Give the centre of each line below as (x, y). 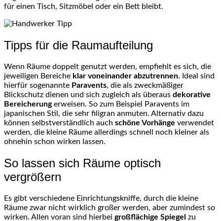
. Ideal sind (196, 76)
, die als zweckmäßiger (145, 86)
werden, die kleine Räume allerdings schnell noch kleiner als (107, 132)
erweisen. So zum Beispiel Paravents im (121, 104)
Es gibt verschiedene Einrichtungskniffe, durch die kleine (101, 198)
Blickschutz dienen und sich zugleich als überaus (88, 95)
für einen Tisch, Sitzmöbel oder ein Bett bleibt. (84, 7)
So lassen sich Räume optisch (82, 163)
